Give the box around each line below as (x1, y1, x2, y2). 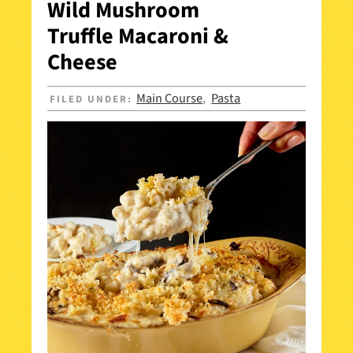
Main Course (136, 88, 203, 108)
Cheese (47, 46, 117, 78)
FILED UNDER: (50, 91, 137, 106)
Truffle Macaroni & (47, 20, 229, 52)
